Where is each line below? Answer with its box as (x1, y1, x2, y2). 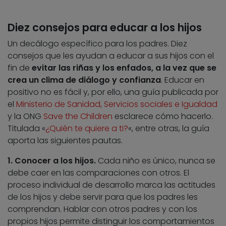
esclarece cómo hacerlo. (112, 110, 213, 123)
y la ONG (8, 110, 43, 123)
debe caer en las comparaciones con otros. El (8, 167, 189, 179)
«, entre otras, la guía (128, 123, 209, 135)
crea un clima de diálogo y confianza (8, 74, 161, 86)
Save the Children (43, 110, 112, 123)
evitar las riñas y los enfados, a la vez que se (32, 62, 216, 74)
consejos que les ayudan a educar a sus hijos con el (8, 50, 214, 62)
